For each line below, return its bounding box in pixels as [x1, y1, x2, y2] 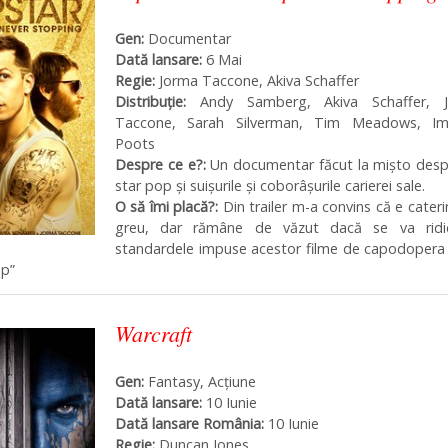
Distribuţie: [115, 91, 200, 111]
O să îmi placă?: [115, 196, 219, 216]
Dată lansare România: [115, 414, 264, 434]
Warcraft [115, 318, 192, 349]
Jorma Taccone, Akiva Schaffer [159, 70, 359, 90]
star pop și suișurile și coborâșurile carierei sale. [115, 175, 425, 195]
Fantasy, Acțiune [144, 372, 256, 392]
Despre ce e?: [115, 154, 206, 174]
